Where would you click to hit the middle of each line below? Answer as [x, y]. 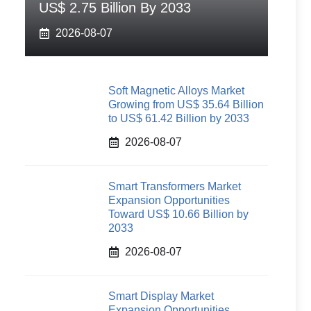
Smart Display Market [161, 296]
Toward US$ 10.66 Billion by [178, 214]
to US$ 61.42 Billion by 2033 [179, 118]
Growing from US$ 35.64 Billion [186, 104]
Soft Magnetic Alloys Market [176, 91]
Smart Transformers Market [175, 186]
